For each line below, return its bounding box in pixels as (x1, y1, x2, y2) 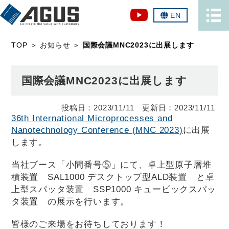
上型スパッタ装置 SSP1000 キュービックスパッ (11, 184, 216, 194)
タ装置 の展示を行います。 (11, 196, 130, 207)
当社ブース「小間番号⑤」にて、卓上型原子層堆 (11, 159, 212, 170)
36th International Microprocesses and (11, 113, 173, 123)
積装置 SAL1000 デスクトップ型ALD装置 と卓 (11, 172, 215, 182)
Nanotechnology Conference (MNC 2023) (11, 125, 183, 135)
